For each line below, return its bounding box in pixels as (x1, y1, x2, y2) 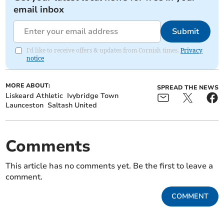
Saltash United (47, 100, 97, 110)
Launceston (5, 100, 44, 110)
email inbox (13, 3, 64, 16)
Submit (171, 26, 199, 37)
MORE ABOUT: (5, 81, 50, 90)
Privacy (180, 46, 203, 54)
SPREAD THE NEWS (156, 83, 218, 92)
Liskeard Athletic (5, 91, 63, 101)
